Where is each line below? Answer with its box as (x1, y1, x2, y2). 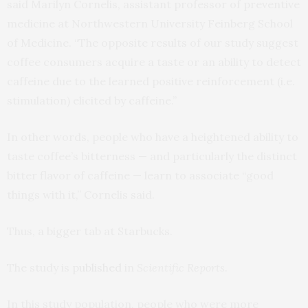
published (72, 261, 122, 275)
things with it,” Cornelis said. (7, 188, 155, 202)
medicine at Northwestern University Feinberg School (7, 16, 293, 31)
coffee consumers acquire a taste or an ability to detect (7, 55, 301, 69)
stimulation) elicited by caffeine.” (7, 93, 177, 108)
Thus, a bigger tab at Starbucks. (7, 224, 173, 239)
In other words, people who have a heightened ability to (7, 130, 298, 144)
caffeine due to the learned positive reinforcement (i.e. (7, 74, 295, 89)
